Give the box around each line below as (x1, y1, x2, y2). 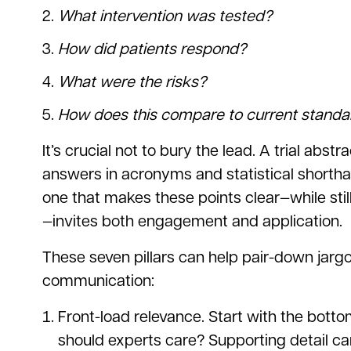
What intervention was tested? (58, 9, 272, 24)
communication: (42, 273, 154, 289)
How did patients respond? (58, 42, 246, 57)
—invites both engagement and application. (42, 214, 346, 230)
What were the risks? (58, 74, 206, 90)
